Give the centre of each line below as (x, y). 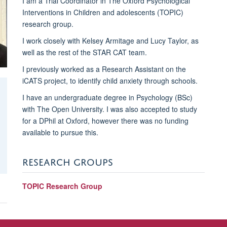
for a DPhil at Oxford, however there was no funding (105, 120)
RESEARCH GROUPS (67, 160)
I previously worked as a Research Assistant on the (104, 69)
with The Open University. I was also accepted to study (109, 109)
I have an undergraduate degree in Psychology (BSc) (107, 97)
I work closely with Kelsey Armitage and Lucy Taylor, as (110, 40)
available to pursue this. (61, 132)
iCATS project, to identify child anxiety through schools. (111, 80)
